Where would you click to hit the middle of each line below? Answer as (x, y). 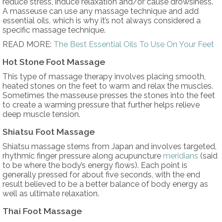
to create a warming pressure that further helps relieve (101, 105)
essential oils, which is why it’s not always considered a (102, 20)
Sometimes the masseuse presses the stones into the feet (109, 95)
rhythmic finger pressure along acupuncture (83, 156)
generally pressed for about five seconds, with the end (101, 174)
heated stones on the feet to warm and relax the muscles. (108, 86)
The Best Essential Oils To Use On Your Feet (134, 44)
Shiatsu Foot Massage (49, 131)
